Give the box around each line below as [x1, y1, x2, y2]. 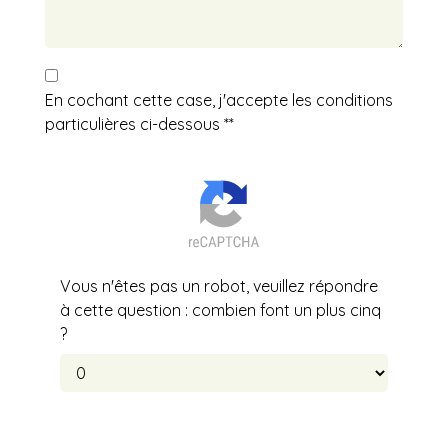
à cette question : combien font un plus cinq [60, 300, 381, 321]
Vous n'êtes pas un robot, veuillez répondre [60, 276, 378, 297]
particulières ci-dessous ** [45, 114, 234, 135]
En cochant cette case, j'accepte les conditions [45, 90, 393, 111]
